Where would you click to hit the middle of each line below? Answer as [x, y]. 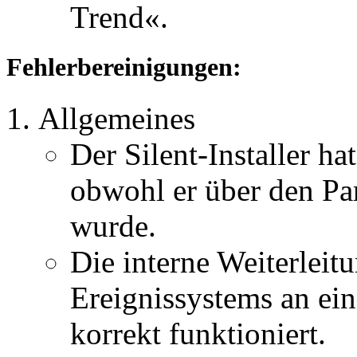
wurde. [113, 226]
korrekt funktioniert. [198, 333]
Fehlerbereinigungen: [124, 67]
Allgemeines [117, 118]
